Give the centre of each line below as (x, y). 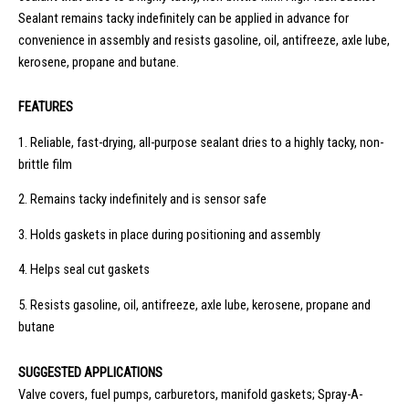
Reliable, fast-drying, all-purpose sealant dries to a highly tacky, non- (207, 142)
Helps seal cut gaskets (90, 270)
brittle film (45, 164)
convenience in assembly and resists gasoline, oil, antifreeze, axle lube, (204, 40)
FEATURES (46, 107)
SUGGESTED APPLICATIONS (90, 372)
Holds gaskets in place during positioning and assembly (175, 234)
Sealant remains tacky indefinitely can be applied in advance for (184, 18)
